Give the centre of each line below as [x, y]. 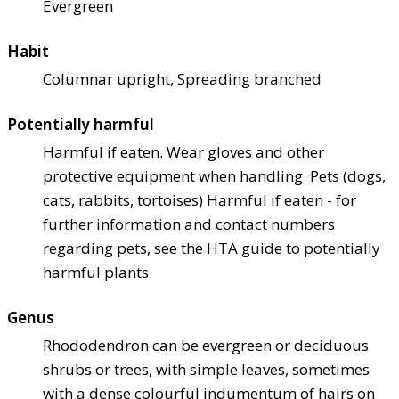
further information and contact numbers [189, 224]
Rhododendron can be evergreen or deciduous [206, 345]
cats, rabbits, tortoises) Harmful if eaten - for [199, 199]
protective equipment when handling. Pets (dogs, [214, 175]
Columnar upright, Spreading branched [182, 78]
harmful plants [96, 272]
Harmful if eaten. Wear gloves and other [183, 151]
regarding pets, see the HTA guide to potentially [212, 248]
